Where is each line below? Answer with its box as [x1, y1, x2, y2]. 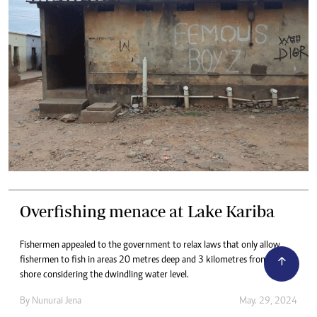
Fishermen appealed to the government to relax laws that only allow [20, 240, 280, 250]
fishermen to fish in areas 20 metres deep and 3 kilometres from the [20, 255, 283, 265]
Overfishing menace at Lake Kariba [20, 201, 275, 221]
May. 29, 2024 [239, 296, 297, 306]
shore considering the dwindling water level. [20, 270, 189, 280]
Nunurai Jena [32, 296, 81, 306]
